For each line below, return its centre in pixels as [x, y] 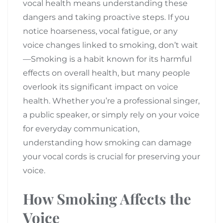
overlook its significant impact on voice [101, 87]
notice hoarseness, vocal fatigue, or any [100, 31]
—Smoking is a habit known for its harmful [107, 59]
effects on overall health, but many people [107, 73]
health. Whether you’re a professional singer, [111, 101]
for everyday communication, [81, 128]
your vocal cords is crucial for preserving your [111, 156]
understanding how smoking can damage [107, 142]
